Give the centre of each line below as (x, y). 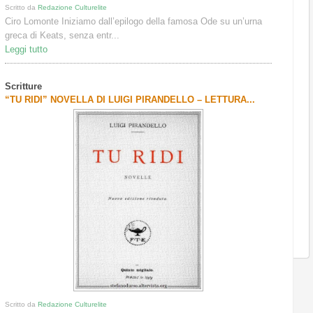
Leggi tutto (27, 50)
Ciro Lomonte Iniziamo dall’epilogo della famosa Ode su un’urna (134, 22)
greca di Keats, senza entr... (63, 36)
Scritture (24, 87)
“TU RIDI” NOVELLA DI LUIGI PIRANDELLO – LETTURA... (130, 100)
